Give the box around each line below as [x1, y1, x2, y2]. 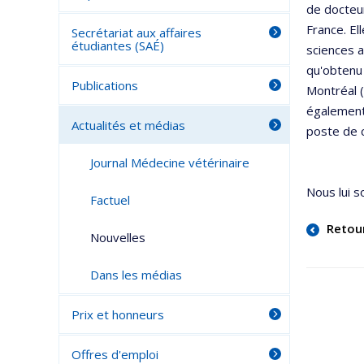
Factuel [89, 192, 130, 208]
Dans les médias [89, 266, 182, 283]
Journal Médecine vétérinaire [89, 154, 249, 171]
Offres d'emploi [71, 346, 158, 362]
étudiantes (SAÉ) [71, 37, 164, 54]
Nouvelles [89, 229, 145, 245]
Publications [71, 77, 138, 93]
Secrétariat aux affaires [71, 24, 201, 41]
